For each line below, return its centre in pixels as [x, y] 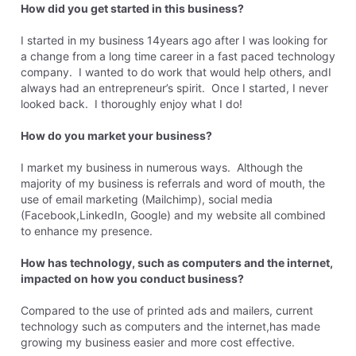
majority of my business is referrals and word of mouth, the [172, 183]
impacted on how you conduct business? [132, 278]
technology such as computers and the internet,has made [170, 326]
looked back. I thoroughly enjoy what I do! [131, 103]
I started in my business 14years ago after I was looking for [174, 40]
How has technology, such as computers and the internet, [176, 262]
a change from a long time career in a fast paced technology [178, 56]
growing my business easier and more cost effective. [157, 342]
